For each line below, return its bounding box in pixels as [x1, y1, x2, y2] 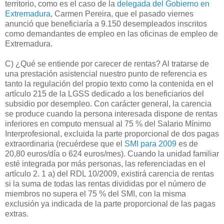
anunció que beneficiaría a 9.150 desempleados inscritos [5, 19, 207, 28]
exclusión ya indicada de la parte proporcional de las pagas [5, 199, 215, 208]
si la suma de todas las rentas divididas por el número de [5, 179, 206, 188]
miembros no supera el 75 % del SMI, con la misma [5, 189, 186, 198]
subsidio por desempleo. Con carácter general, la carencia [5, 99, 211, 108]
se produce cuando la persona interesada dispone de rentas [5, 109, 217, 118]
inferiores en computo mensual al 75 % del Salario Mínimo [5, 119, 211, 128]
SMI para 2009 [124, 139, 176, 148]
